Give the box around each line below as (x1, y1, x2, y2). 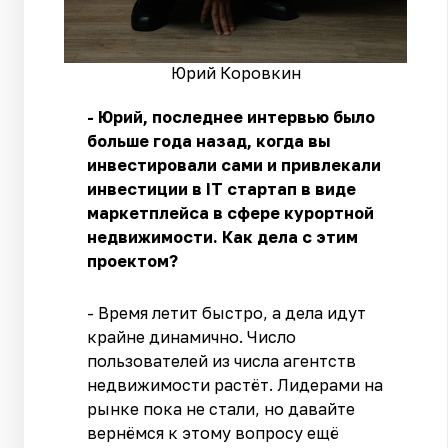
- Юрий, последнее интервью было (87, 106, 376, 127)
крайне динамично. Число (87, 326, 297, 347)
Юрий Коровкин (170, 62, 301, 83)
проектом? (87, 250, 179, 271)
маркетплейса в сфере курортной (87, 202, 375, 223)
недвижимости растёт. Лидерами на (87, 374, 384, 395)
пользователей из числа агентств (87, 350, 357, 371)
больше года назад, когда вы (87, 130, 331, 151)
